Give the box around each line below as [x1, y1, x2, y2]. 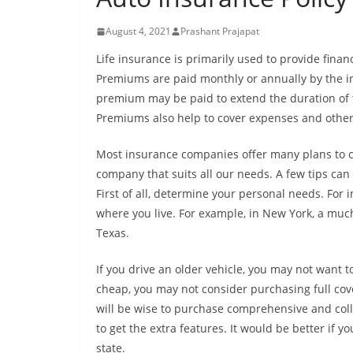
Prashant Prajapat [180, 24, 259, 39]
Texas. [96, 225, 129, 241]
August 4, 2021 [106, 24, 171, 39]
